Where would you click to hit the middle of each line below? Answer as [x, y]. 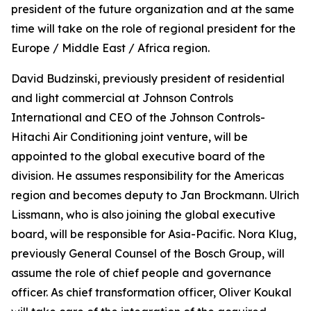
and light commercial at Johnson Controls [122, 98]
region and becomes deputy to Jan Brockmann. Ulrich [155, 195]
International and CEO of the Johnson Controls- [138, 117]
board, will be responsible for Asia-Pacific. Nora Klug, [154, 234]
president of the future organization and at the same [153, 9]
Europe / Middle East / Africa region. [110, 48]
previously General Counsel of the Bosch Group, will [148, 253]
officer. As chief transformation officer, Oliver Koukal [151, 292]
